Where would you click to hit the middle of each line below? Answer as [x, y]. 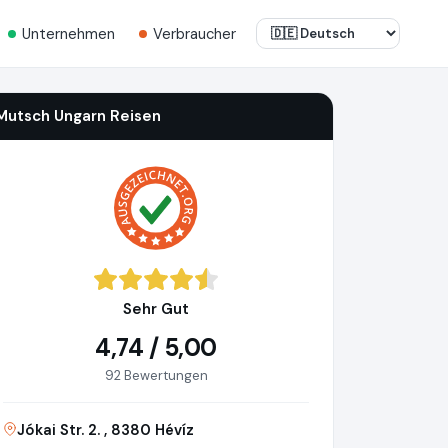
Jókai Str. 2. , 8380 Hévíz [105, 430]
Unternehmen [68, 33]
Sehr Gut [156, 309]
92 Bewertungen [156, 376]
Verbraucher [194, 33]
